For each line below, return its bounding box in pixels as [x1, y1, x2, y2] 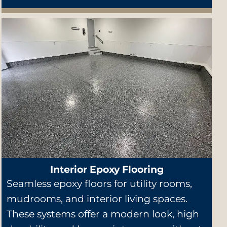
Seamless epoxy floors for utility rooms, [7, 178, 193, 190]
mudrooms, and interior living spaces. [7, 193, 188, 205]
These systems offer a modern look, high [7, 208, 200, 220]
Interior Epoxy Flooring [50, 164, 164, 176]
